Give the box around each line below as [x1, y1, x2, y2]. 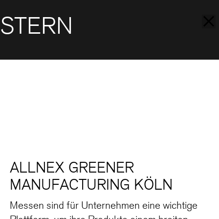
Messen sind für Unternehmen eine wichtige [10, 199, 197, 211]
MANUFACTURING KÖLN [10, 176, 173, 193]
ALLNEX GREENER [10, 159, 134, 176]
